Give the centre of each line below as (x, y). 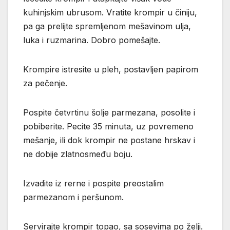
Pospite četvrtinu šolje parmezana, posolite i (109, 113)
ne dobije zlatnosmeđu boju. (78, 154)
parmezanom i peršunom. (73, 197)
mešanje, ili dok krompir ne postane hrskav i (109, 140)
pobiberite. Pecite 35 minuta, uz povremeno (108, 127)
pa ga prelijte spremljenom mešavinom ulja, (107, 26)
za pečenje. (45, 83)
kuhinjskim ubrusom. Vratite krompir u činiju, (110, 13)
